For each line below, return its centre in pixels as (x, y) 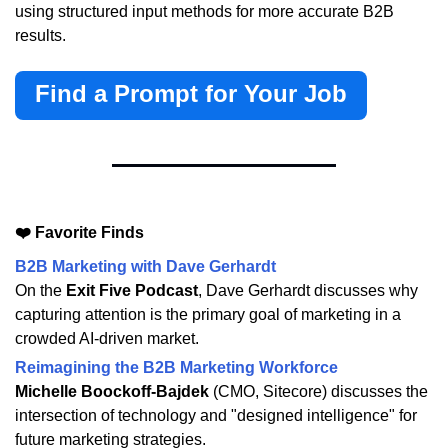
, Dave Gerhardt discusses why (308, 291)
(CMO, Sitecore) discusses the (318, 392)
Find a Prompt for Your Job (191, 94)
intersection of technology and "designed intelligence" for (216, 416)
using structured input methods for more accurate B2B (204, 12)
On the (40, 291)
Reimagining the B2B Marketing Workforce (176, 368)
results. (40, 36)
